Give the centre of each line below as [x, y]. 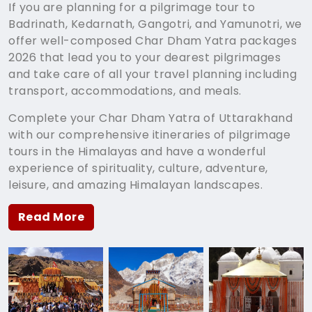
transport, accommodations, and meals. [125, 91]
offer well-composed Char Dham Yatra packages [153, 41]
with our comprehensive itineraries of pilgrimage [150, 135]
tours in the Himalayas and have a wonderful [137, 151]
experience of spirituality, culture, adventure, [138, 168]
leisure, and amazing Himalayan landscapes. [136, 185]
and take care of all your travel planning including [153, 74]
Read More [52, 217]
